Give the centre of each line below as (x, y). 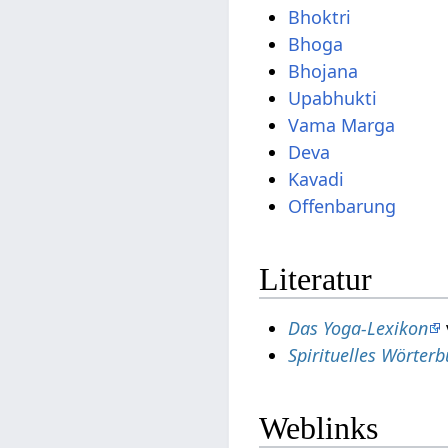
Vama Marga (342, 125)
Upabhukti (333, 98)
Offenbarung (342, 206)
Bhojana (323, 71)
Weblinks (319, 427)
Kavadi (316, 179)
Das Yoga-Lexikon (358, 328)
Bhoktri (320, 17)
